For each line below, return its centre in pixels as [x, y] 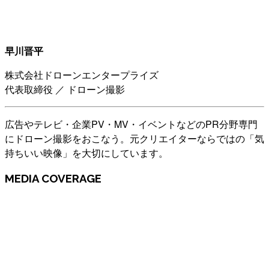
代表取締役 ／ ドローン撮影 [65, 89]
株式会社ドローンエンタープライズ [82, 74]
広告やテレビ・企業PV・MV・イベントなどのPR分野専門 [131, 124]
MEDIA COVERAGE [53, 178]
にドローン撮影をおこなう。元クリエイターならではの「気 [134, 138]
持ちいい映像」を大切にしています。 [86, 153]
